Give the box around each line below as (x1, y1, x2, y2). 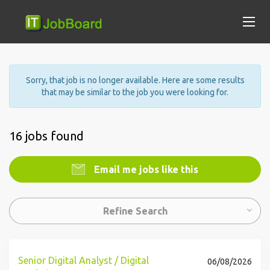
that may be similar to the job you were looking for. (42, 87, 228, 97)
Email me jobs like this (92, 164, 198, 175)
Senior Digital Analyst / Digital (18, 255, 149, 266)
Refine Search (102, 206, 168, 216)
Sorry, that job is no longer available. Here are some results (25, 75, 245, 85)
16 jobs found (9, 129, 84, 143)
